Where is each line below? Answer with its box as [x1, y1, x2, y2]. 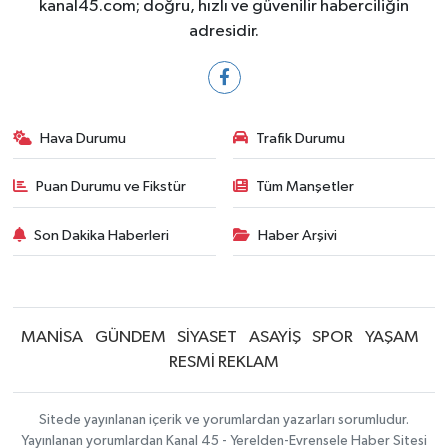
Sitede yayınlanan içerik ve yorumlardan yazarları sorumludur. [39, 413, 409, 427]
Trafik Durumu [256, 130, 345, 146]
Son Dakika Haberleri [34, 227, 170, 243]
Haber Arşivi [258, 227, 337, 243]
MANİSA [21, 329, 83, 346]
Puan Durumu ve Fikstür [36, 179, 187, 194]
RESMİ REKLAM [169, 354, 279, 371]
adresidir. [189, 22, 259, 40]
